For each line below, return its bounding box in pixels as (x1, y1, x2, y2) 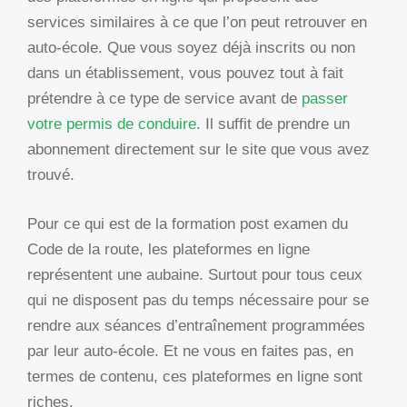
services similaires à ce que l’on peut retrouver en (27, 14, 367, 32)
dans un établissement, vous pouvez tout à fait (27, 65, 343, 83)
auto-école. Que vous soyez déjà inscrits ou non (27, 39, 355, 57)
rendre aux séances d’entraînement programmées (27, 316, 365, 334)
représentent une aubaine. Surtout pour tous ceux (27, 265, 362, 283)
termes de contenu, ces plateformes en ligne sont (27, 367, 362, 385)
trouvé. (27, 166, 74, 184)
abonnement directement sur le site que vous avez (27, 141, 370, 159)
